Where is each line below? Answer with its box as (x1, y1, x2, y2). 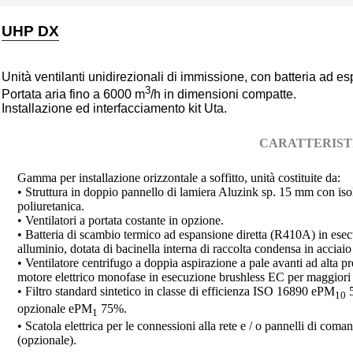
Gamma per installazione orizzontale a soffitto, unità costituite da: (17, 170, 340, 184)
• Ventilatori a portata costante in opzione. (17, 213, 224, 227)
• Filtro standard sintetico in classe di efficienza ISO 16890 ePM (17, 284, 335, 298)
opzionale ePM (17, 301, 92, 315)
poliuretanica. (17, 199, 84, 213)
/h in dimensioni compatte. (150, 87, 296, 101)
